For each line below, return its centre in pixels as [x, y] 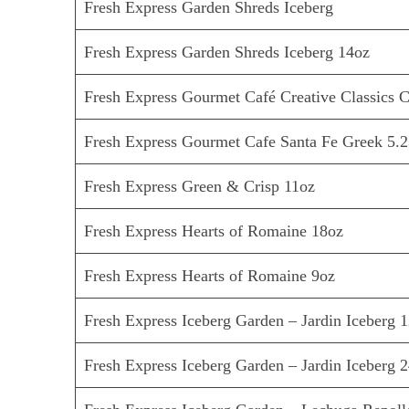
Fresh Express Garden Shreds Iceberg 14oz [227, 52]
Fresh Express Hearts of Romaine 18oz [214, 231]
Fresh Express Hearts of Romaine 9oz [210, 276]
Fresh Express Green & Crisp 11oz [200, 187]
